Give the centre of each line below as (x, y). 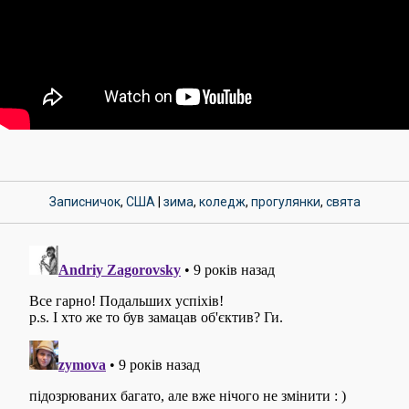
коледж (222, 201)
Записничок (84, 201)
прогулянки (285, 201)
